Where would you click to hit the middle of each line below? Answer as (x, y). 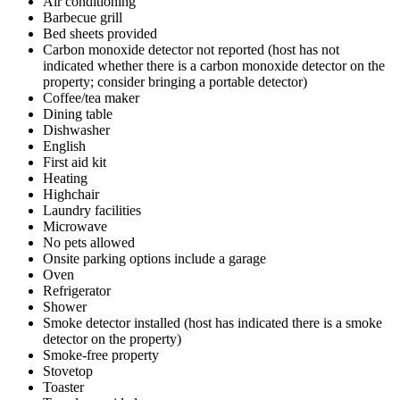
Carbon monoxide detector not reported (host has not (191, 49)
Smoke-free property (101, 354)
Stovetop (68, 371)
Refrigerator (77, 290)
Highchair (71, 194)
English (64, 146)
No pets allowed (89, 242)
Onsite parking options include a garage (154, 258)
